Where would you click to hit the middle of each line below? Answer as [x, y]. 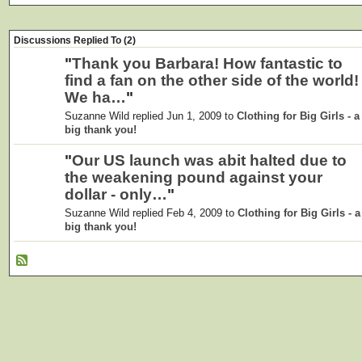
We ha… [95, 97]
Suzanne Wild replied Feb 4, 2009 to [151, 213]
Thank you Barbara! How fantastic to [207, 63]
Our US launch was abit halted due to [209, 160]
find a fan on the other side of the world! [212, 80]
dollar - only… [116, 194]
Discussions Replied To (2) [75, 40]
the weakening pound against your [194, 177]
